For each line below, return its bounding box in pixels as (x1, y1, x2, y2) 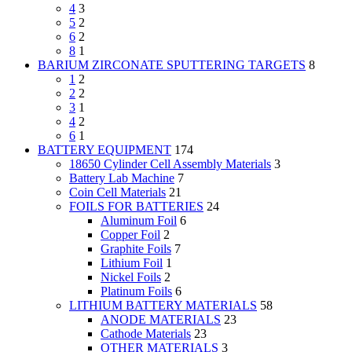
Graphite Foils (101, 242, 171, 256)
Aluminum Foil (101, 214, 177, 228)
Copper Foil (101, 228, 160, 242)
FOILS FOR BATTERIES (69, 200, 203, 214)
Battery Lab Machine (69, 171, 174, 185)
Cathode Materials (101, 327, 191, 341)
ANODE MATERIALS (101, 313, 221, 327)
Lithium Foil (101, 256, 163, 270)
